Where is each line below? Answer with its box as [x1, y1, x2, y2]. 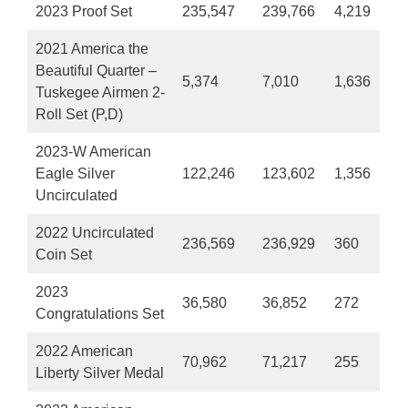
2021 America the [36, 40, 148, 56]
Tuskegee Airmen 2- [36, 84, 165, 100]
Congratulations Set [36, 305, 164, 321]
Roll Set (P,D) [36, 106, 123, 122]
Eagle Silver [36, 165, 115, 181]
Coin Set [36, 246, 92, 262]
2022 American [36, 342, 133, 359]
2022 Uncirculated [36, 224, 154, 240]
